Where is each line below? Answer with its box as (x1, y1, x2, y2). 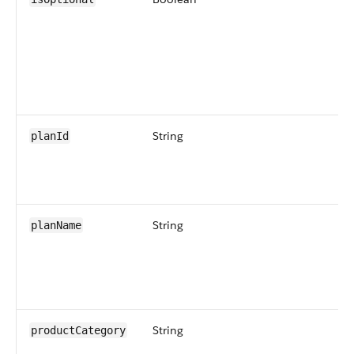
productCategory (31, 324, 126, 337)
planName (31, 219, 81, 232)
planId (31, 130, 69, 142)
